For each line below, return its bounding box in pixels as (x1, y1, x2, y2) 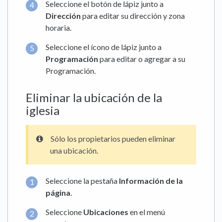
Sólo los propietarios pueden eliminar (49, 134, 175, 144)
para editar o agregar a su (98, 54, 185, 64)
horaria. (46, 22, 71, 32)
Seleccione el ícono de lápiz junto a (46, 42, 162, 52)
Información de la (119, 175, 183, 185)
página (46, 187, 70, 197)
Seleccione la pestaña (46, 175, 119, 185)
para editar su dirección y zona (81, 10, 185, 20)
